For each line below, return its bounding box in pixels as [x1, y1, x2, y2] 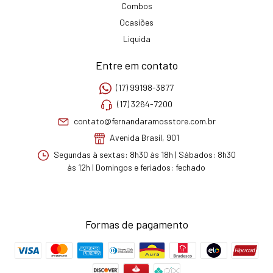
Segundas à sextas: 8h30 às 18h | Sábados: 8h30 [51, 149, 236, 160]
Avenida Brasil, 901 [108, 132, 180, 143]
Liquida [122, 33, 151, 44]
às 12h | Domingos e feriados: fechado [67, 161, 206, 172]
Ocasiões [119, 16, 154, 27]
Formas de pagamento [85, 217, 188, 231]
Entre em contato [95, 58, 178, 72]
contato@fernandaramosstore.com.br [73, 115, 216, 126]
